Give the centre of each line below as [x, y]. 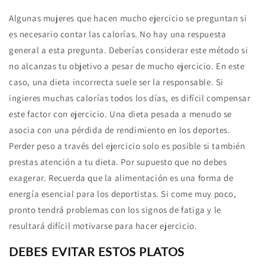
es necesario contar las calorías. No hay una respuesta [118, 34]
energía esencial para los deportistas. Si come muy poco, [123, 194]
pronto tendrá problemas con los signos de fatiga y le [115, 210]
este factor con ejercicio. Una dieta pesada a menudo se [121, 114]
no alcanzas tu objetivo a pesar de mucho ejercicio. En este [127, 66]
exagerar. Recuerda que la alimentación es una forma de [121, 178]
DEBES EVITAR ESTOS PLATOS [97, 251]
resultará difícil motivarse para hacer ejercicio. [103, 226]
